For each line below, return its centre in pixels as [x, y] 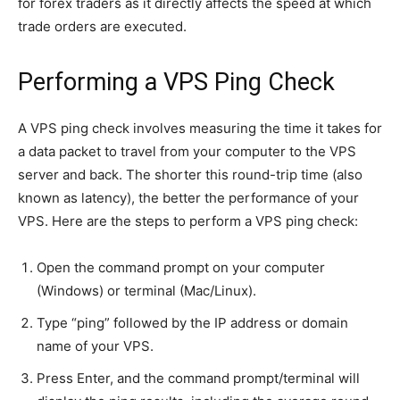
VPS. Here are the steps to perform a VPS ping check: [188, 221]
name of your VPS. [95, 346]
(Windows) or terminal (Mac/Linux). [146, 291]
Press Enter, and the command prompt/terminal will [198, 379]
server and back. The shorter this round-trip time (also [190, 175]
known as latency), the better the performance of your [188, 198]
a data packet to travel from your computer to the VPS [187, 152]
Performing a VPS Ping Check [176, 83]
